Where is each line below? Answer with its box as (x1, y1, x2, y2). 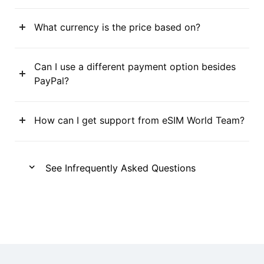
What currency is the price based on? (34, 21, 200, 34)
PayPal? (34, 75, 69, 87)
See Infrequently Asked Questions (45, 162, 196, 174)
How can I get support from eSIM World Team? (34, 114, 245, 127)
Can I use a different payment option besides (34, 61, 236, 73)
